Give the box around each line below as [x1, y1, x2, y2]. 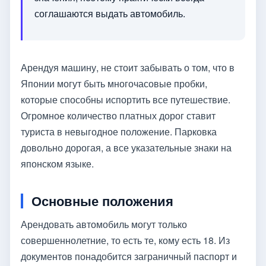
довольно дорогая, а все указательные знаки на [21, 140, 232, 154]
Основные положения [31, 191, 173, 210]
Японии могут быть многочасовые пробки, [21, 76, 207, 90]
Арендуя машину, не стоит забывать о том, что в [21, 60, 235, 74]
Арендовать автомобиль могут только [21, 217, 187, 231]
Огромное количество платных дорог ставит [21, 108, 216, 122]
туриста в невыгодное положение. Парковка [21, 124, 217, 138]
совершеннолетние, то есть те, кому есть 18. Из [21, 233, 230, 247]
